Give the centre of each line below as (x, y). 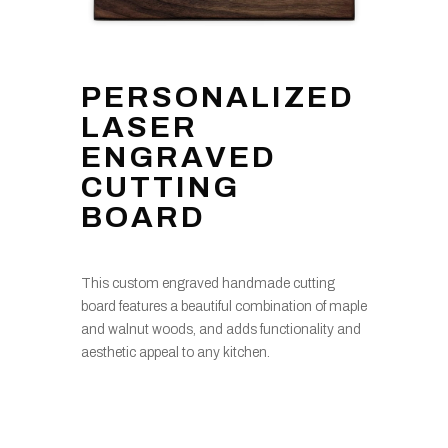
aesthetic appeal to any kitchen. (175, 353)
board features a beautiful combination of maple (223, 307)
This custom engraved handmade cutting (207, 284)
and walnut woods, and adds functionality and (220, 330)
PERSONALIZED (217, 97)
